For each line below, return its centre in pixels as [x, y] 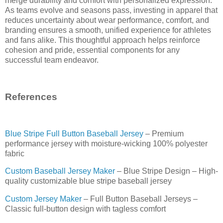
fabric [15, 153]
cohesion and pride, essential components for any [92, 50]
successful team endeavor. [52, 60]
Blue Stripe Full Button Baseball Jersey [74, 133]
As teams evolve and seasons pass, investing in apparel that [111, 10]
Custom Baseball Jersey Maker [60, 171]
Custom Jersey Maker [43, 199]
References [31, 97]
